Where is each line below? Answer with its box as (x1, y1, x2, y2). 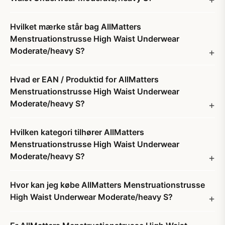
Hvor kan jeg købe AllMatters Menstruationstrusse (10, 180, 205, 190)
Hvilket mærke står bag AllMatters (10, 22, 141, 32)
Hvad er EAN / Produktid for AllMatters (10, 74, 159, 84)
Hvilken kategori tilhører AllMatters (10, 127, 144, 137)
